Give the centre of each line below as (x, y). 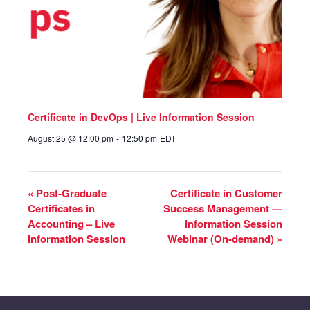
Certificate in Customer (226, 193)
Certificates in (61, 208)
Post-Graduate (70, 193)
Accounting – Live (71, 223)
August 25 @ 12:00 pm (71, 138)
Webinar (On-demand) (222, 238)
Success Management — (223, 208)
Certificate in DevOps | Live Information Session (141, 117)
